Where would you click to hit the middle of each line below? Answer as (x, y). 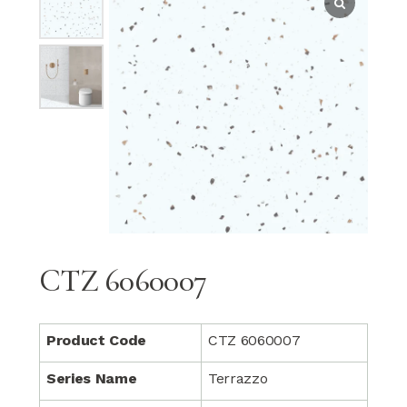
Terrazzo (238, 378)
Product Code (96, 340)
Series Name (91, 378)
